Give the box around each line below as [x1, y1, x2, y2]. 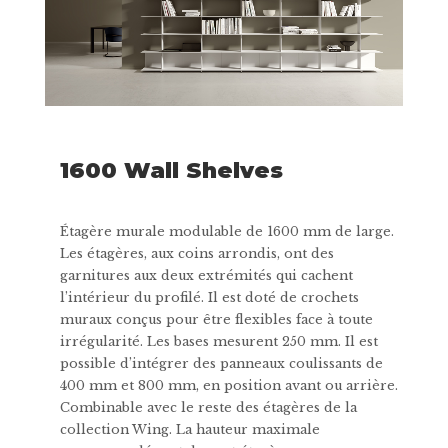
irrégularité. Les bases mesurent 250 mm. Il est [60, 333, 378, 349]
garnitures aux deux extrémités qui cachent [60, 267, 353, 283]
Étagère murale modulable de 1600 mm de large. [60, 223, 394, 239]
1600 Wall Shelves [60, 156, 283, 184]
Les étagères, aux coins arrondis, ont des [60, 245, 334, 261]
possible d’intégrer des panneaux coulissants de [60, 355, 383, 371]
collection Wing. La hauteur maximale [60, 421, 320, 437]
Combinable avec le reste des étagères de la [60, 399, 357, 415]
